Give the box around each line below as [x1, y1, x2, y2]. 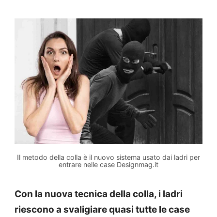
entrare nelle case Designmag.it [59, 160, 158, 169]
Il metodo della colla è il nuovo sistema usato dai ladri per [17, 153, 200, 161]
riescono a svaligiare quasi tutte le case [15, 203, 190, 215]
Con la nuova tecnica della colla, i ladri [15, 188, 183, 200]
